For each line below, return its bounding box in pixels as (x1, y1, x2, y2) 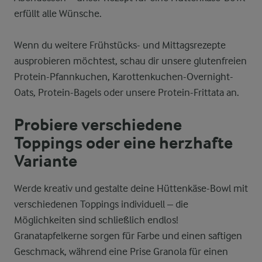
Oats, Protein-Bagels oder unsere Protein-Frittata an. (14, 87, 239, 98)
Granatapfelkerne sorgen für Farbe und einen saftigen (14, 230, 242, 242)
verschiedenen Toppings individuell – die (14, 198, 188, 210)
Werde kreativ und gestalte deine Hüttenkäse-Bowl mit (14, 182, 248, 194)
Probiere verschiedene (14, 115, 182, 135)
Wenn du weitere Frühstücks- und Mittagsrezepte (14, 39, 226, 51)
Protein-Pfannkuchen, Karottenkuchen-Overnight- (14, 71, 233, 82)
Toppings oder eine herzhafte (14, 133, 233, 153)
